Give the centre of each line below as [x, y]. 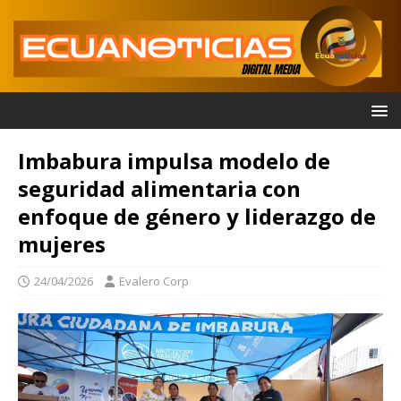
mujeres [62, 244]
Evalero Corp [154, 282]
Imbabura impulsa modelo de [174, 161]
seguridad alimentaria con [159, 189]
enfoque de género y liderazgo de [197, 217]
